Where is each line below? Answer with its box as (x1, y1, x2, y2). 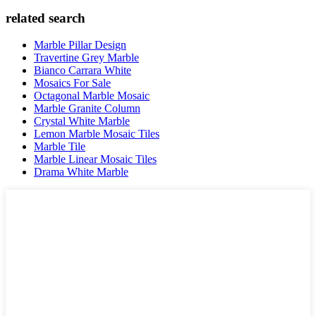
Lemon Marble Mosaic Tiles (34, 128, 159, 140)
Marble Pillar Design (34, 39, 126, 51)
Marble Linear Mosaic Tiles (34, 153, 157, 166)
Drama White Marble (34, 166, 128, 178)
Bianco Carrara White (34, 64, 131, 77)
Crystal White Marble (34, 115, 130, 128)
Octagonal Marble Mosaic (34, 90, 150, 102)
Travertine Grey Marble (34, 51, 139, 64)
